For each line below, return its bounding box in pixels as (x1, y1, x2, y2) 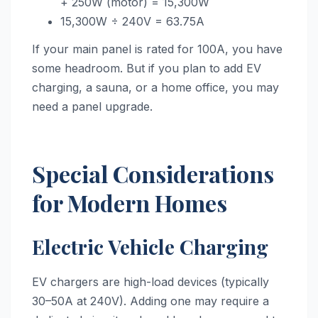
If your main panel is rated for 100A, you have (32, 42, 283, 57)
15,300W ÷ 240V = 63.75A (60, 13, 204, 28)
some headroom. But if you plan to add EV (32, 61, 261, 76)
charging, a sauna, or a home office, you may (32, 80, 279, 95)
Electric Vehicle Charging (32, 234, 268, 261)
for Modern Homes (32, 187, 227, 219)
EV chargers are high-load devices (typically (32, 275, 269, 290)
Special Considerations (32, 158, 274, 190)
